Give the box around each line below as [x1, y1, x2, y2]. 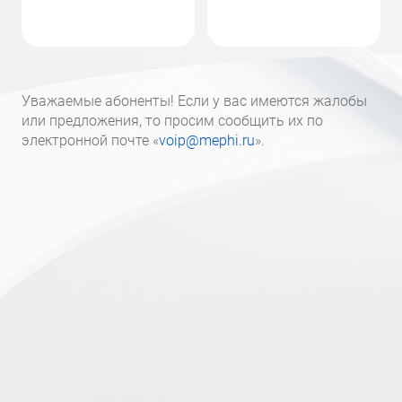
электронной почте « [22, 132, 159, 149]
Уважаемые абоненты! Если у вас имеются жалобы [22, 92, 367, 109]
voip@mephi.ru [159, 132, 255, 149]
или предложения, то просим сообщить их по [22, 112, 323, 129]
